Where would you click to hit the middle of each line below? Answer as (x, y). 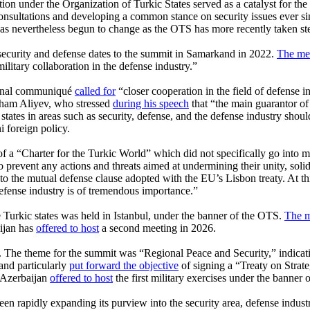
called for (95, 91)
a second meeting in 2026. (157, 228)
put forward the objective (124, 265)
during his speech (151, 103)
